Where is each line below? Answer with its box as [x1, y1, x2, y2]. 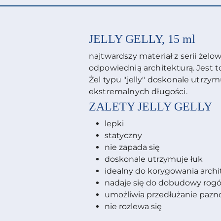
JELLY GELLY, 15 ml [89, 33, 195, 46]
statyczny [105, 131, 142, 141]
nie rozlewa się [105, 202, 162, 212]
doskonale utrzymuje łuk [105, 154, 203, 164]
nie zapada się [105, 143, 160, 152]
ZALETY [89, 100, 138, 113]
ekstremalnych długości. [89, 87, 187, 97]
